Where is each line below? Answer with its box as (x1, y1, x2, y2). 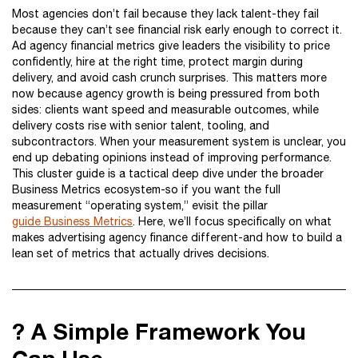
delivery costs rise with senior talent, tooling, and (12, 119, 269, 132)
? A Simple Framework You (12, 318, 305, 344)
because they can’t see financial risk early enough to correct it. (12, 23, 342, 36)
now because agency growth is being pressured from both (12, 87, 320, 100)
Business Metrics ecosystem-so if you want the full (12, 183, 280, 196)
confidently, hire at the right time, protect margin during (12, 55, 303, 68)
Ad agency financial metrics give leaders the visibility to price (12, 39, 330, 52)
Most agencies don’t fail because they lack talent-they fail (12, 7, 319, 20)
